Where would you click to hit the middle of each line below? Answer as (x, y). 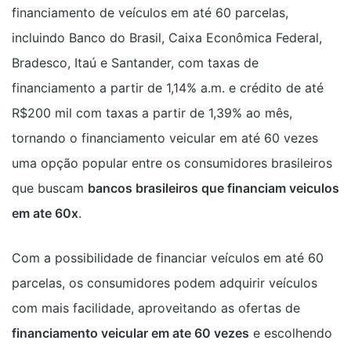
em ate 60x (45, 213)
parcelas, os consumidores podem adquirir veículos (165, 283)
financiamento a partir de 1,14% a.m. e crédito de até (168, 88)
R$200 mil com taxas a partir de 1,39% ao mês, (152, 113)
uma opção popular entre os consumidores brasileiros (172, 163)
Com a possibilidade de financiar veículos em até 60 (168, 258)
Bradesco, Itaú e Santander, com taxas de (135, 63)
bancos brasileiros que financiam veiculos (213, 188)
